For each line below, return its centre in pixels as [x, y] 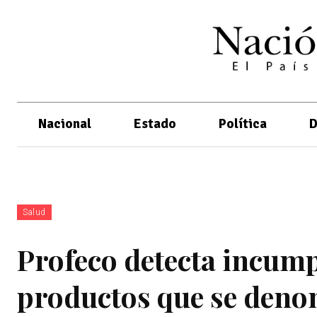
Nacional [65, 123]
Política [243, 123]
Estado [155, 123]
